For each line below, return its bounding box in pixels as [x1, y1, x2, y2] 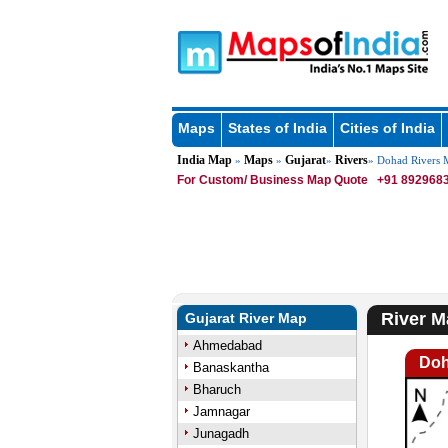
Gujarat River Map [184, 310, 307, 326]
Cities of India [339, 120, 435, 136]
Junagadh [192, 426, 249, 441]
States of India [227, 120, 327, 136]
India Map [176, 153, 232, 167]
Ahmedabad [192, 338, 262, 353]
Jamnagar [192, 404, 250, 419]
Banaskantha [192, 360, 269, 375]
